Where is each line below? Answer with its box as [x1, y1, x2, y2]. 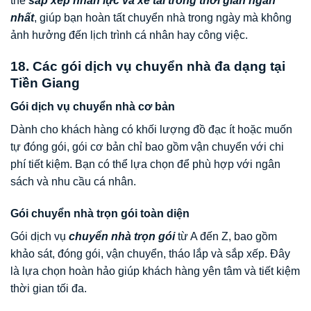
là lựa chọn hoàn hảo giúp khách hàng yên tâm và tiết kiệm [10, 265, 300, 278]
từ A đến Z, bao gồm [175, 230, 277, 243]
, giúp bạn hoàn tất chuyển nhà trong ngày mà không [34, 12, 292, 24]
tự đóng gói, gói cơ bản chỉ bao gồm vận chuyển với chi [10, 141, 284, 153]
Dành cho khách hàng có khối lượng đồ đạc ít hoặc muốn [10, 124, 292, 136]
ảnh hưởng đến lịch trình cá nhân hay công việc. [10, 29, 248, 42]
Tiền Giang [10, 75, 80, 90]
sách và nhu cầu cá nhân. [10, 176, 136, 188]
